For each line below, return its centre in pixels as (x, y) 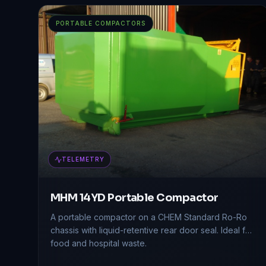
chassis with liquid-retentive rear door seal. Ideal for (152, 230)
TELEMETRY (83, 159)
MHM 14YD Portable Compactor (134, 198)
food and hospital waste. (99, 243)
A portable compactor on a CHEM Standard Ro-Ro (149, 217)
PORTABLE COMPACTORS (101, 23)
